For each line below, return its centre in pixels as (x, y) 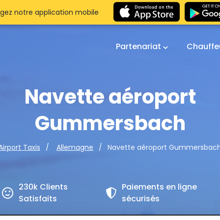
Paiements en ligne (160, 187)
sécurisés (141, 199)
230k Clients (43, 187)
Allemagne (75, 147)
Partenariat (139, 46)
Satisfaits (38, 199)
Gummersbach (110, 123)
